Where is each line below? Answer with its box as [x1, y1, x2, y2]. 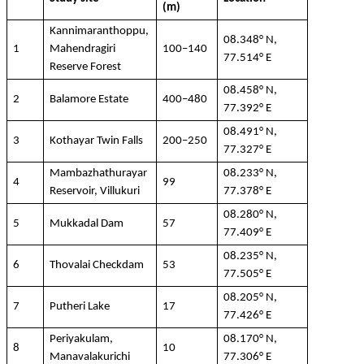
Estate [96, 93, 129, 106]
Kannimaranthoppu [50, 24, 146, 37]
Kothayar [50, 134, 95, 147]
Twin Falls [94, 134, 144, 147]
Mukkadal [50, 217, 99, 230]
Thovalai [50, 258, 91, 271]
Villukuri [100, 184, 141, 197]
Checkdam [93, 258, 145, 271]
